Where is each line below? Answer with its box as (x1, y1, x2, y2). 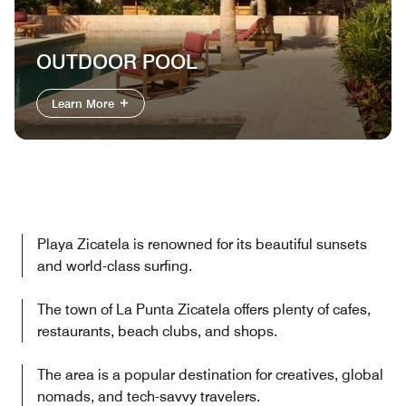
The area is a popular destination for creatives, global (37, 366, 383, 383)
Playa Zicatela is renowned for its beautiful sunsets (37, 236, 367, 253)
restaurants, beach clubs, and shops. (37, 323, 277, 340)
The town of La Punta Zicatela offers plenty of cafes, (37, 301, 371, 318)
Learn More (52, 96, 118, 111)
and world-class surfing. (37, 257, 192, 275)
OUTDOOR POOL (36, 50, 197, 73)
